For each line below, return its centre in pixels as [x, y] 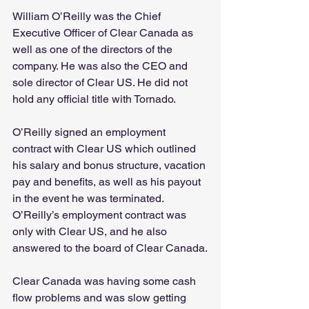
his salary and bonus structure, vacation [110, 166]
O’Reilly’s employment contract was [101, 215]
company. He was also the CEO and [101, 66]
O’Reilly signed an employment [90, 132]
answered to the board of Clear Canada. [110, 248]
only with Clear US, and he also [91, 232]
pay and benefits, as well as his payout [108, 182]
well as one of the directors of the [94, 50]
